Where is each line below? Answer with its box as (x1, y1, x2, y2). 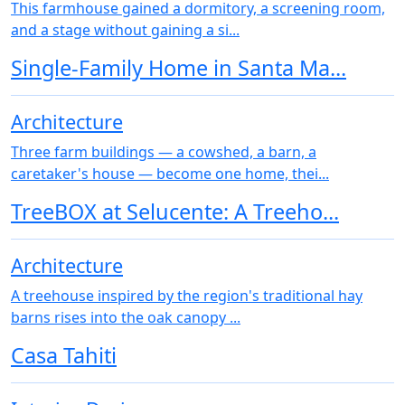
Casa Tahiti (11, 340, 117, 370)
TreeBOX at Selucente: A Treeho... (11, 196, 339, 226)
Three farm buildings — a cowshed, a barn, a (11, 141, 316, 162)
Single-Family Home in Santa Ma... (11, 52, 346, 82)
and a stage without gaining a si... (11, 19, 240, 40)
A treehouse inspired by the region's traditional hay (11, 285, 363, 306)
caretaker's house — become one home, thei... (11, 163, 329, 184)
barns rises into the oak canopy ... (11, 306, 240, 327)
